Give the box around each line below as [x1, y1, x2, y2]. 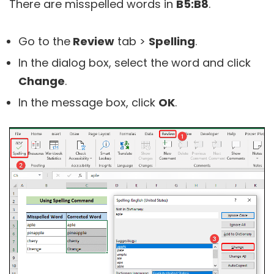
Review [70, 33, 114, 49]
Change [18, 73, 65, 89]
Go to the [18, 33, 70, 49]
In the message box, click [18, 94, 158, 110]
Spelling [149, 33, 195, 49]
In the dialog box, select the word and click [18, 54, 251, 70]
